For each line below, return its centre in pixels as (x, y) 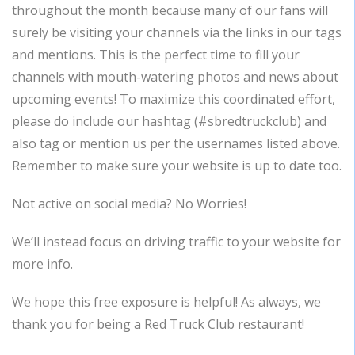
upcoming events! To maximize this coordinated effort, (174, 99)
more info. (42, 264)
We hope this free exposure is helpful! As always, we (166, 302)
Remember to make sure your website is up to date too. (177, 166)
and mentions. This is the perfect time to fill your (156, 55)
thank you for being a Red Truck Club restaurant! (158, 324)
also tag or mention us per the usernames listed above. (176, 143)
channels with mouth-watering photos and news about (175, 77)
